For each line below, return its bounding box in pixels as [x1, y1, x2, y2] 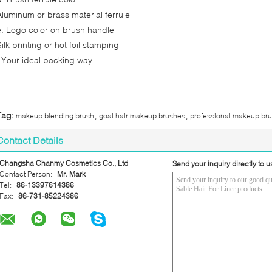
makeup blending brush [16, 111, 94, 120]
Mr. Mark [57, 169, 86, 178]
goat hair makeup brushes [99, 111, 185, 120]
